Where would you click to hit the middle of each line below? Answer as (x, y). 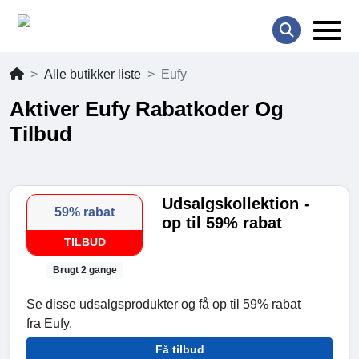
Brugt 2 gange (85, 270)
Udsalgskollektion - (236, 204)
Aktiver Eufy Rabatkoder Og (147, 109)
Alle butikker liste (93, 75)
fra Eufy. (49, 324)
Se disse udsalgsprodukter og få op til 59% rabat (163, 305)
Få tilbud (179, 350)
